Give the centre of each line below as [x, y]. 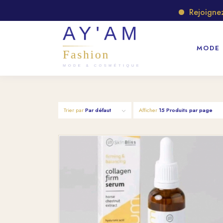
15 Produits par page [186, 110]
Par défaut [98, 110]
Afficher [149, 110]
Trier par [75, 110]
